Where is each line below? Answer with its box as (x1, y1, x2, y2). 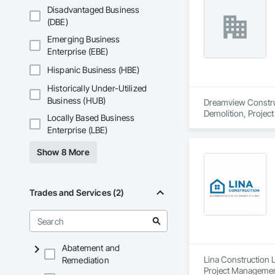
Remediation (62, 255, 109, 266)
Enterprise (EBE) (47, 46, 109, 57)
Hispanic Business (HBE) (47, 64, 140, 76)
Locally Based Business (47, 112, 135, 123)
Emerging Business (47, 34, 120, 45)
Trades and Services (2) (29, 187, 125, 198)
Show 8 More (37, 147, 90, 158)
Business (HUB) (47, 95, 106, 106)
